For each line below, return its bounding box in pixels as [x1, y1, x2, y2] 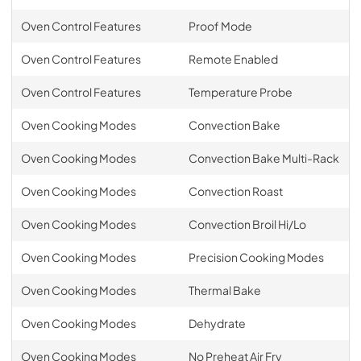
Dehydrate [188, 315, 246, 330]
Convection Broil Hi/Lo [188, 216, 306, 231]
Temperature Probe [188, 84, 293, 99]
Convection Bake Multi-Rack [188, 150, 339, 165]
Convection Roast [188, 183, 283, 198]
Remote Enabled [188, 51, 278, 66]
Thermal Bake [188, 282, 261, 297]
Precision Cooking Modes [188, 249, 324, 264]
